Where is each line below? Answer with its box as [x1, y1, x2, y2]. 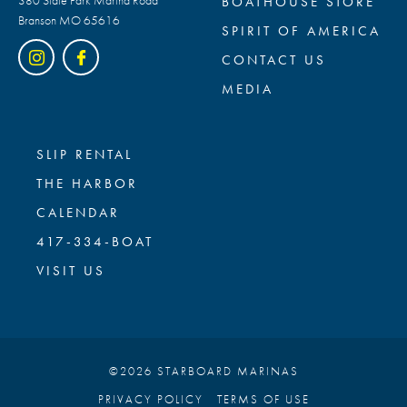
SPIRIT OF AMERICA [222, 21, 381, 40]
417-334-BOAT [36, 232, 154, 251]
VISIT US [36, 261, 105, 280]
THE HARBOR [36, 174, 138, 193]
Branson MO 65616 [18, 11, 120, 28]
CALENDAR [36, 203, 120, 222]
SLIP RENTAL [36, 144, 133, 164]
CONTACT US [222, 50, 326, 69]
